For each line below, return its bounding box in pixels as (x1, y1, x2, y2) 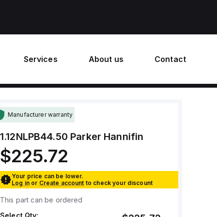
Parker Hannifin (70, 131, 144, 142)
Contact (154, 54, 186, 64)
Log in (11, 179, 30, 186)
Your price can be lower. (11, 172, 84, 180)
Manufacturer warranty (7, 111, 73, 118)
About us (88, 54, 124, 64)
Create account (39, 179, 84, 186)
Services (23, 54, 58, 64)
